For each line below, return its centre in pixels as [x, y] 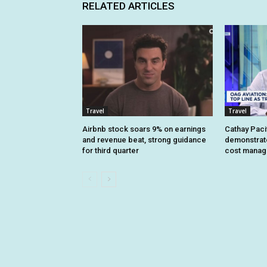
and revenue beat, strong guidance [144, 139]
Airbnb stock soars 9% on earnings [144, 129]
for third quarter [111, 150]
